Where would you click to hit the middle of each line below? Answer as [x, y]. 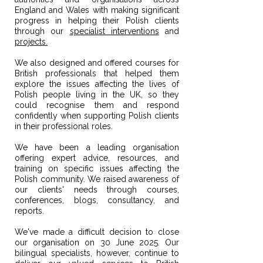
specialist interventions [114, 31]
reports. [29, 211]
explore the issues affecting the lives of [97, 84]
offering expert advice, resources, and [97, 158]
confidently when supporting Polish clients [97, 116]
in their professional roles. [65, 126]
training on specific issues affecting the [97, 168]
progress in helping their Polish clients [97, 21]
